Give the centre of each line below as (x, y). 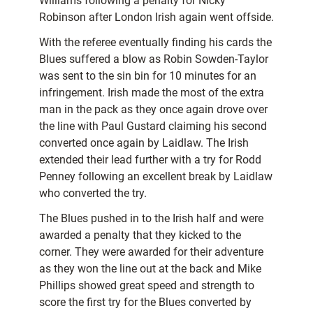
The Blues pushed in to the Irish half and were (151, 219)
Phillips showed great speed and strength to (147, 286)
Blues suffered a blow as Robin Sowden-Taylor (154, 59)
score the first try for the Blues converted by (145, 303)
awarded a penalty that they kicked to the (140, 235)
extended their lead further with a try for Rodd (150, 160)
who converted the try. (93, 194)
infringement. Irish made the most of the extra (152, 93)
